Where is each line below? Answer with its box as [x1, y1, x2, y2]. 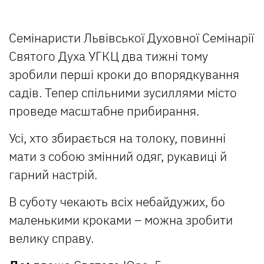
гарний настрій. [9, 166, 97, 183]
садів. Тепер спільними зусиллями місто [9, 84, 237, 101]
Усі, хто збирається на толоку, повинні [9, 130, 226, 147]
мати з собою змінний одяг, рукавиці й [9, 148, 227, 165]
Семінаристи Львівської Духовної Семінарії [9, 29, 254, 47]
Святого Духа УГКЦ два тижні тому [9, 48, 208, 65]
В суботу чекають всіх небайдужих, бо [9, 193, 225, 210]
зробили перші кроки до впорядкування [9, 66, 239, 83]
